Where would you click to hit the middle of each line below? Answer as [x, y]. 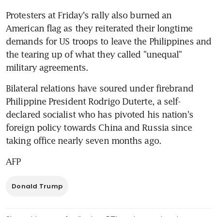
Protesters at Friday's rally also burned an [89, 15]
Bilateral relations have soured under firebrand [100, 88]
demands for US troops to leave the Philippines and [109, 41]
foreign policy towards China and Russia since [99, 127]
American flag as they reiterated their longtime [99, 28]
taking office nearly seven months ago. [84, 140]
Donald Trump [37, 186]
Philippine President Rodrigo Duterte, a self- [93, 101]
